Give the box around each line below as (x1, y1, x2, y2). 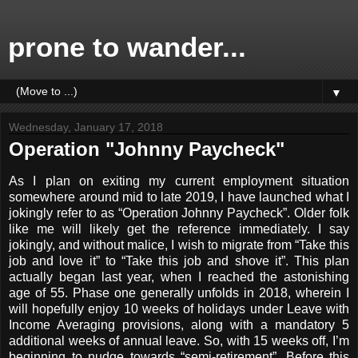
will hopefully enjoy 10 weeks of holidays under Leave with (9, 301, 349, 316)
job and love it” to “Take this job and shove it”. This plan (9, 253, 349, 268)
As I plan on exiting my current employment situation (9, 173, 349, 188)
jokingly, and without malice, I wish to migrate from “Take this (9, 237, 349, 252)
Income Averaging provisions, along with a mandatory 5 (9, 317, 349, 332)
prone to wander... (8, 32, 246, 62)
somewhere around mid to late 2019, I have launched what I (9, 189, 349, 204)
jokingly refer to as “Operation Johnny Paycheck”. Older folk (9, 205, 349, 220)
